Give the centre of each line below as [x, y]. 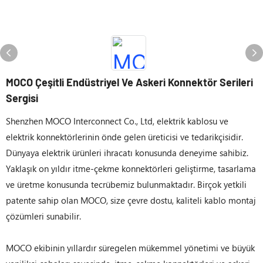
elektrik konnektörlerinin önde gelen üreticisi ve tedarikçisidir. [124, 137]
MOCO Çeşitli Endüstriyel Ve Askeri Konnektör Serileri [129, 82]
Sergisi [22, 98]
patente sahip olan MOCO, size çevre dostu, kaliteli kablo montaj [131, 200]
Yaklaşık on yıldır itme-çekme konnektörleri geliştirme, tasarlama [131, 168]
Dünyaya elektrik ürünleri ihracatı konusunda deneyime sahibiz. [127, 153]
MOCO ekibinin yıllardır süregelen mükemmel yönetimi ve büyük [130, 248]
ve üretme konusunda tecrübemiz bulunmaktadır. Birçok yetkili [126, 184]
